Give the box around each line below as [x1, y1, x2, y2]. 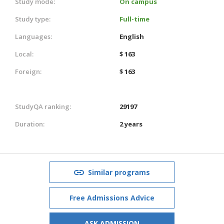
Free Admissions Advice [69, 192, 154, 202]
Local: [15, 49, 33, 58]
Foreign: [15, 66, 41, 76]
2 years [119, 119, 142, 128]
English [119, 31, 144, 41]
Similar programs [88, 167, 150, 177]
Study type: [15, 14, 50, 23]
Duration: [15, 119, 44, 128]
